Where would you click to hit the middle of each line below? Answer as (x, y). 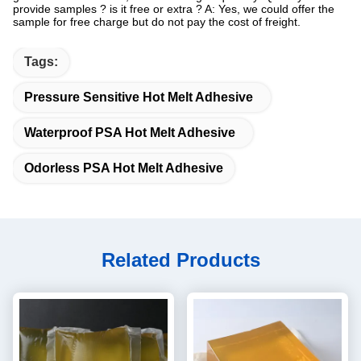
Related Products (180, 259)
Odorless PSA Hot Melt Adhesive (124, 168)
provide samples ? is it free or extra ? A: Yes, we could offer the (174, 8)
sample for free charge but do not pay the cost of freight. (157, 21)
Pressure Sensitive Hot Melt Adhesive (139, 97)
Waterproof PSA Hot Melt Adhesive (130, 132)
